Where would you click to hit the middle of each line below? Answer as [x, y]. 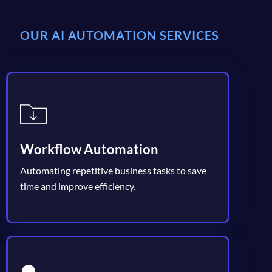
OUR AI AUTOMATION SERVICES [119, 35]
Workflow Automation [89, 149]
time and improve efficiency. [78, 186]
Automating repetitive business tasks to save [113, 170]
